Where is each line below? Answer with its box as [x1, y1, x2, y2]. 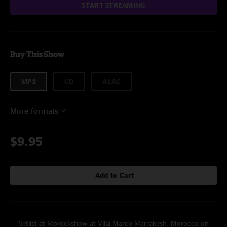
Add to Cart [95, 171, 134, 179]
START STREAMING [82, 1, 145, 9]
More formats [10, 106, 58, 116]
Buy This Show [10, 50, 64, 59]
